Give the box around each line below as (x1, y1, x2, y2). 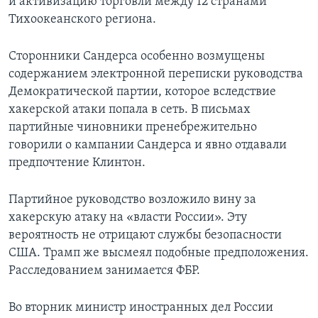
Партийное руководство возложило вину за (9, 193, 256, 207)
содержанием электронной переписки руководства (9, 67, 303, 82)
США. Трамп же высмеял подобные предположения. (9, 246, 309, 261)
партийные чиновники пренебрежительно (9, 121, 257, 135)
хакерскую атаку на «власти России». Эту (9, 211, 247, 225)
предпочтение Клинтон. (9, 156, 146, 170)
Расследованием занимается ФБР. (9, 264, 200, 278)
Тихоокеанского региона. (9, 13, 156, 27)
